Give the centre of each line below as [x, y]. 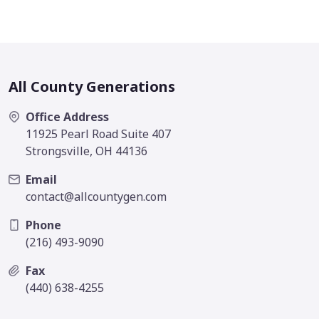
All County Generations [92, 87]
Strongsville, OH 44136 [87, 151]
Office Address [67, 117]
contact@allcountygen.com [96, 197]
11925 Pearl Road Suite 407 [98, 134]
